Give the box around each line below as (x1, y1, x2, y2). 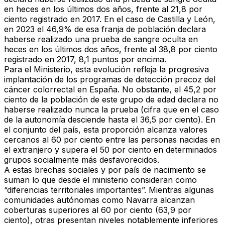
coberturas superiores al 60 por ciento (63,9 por (4, 205, 191, 215)
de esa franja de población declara (74, 24, 206, 35)
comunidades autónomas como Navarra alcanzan (4, 195, 195, 205)
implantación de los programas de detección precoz (4, 74, 204, 85)
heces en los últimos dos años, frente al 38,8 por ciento (4, 44, 217, 55)
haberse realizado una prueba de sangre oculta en (4, 34, 198, 45)
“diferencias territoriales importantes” (4, 185, 144, 195)
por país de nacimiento (108, 165, 195, 175)
